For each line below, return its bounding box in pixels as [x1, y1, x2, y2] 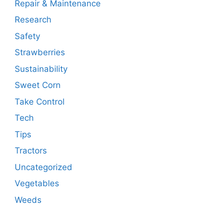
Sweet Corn [15, 80, 61, 90]
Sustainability [15, 64, 67, 74]
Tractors [15, 146, 47, 156]
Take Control [15, 96, 65, 107]
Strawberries [15, 47, 65, 58]
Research [15, 15, 51, 25]
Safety [15, 31, 40, 41]
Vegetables [15, 178, 59, 189]
